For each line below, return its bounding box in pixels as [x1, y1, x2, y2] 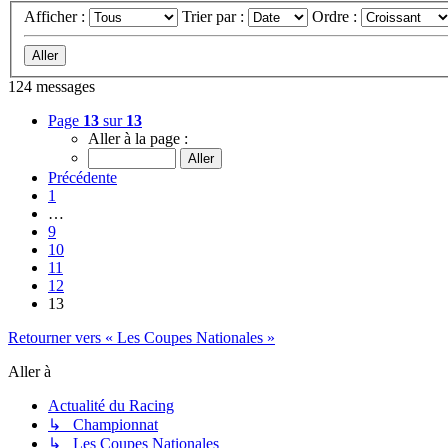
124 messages [8, 78, 95, 96]
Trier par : [182, 8, 248, 26]
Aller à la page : [88, 130, 188, 148]
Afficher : [24, 8, 89, 26]
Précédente [48, 169, 117, 187]
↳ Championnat [48, 416, 158, 434]
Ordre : [312, 8, 361, 26]
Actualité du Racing [48, 397, 174, 415]
